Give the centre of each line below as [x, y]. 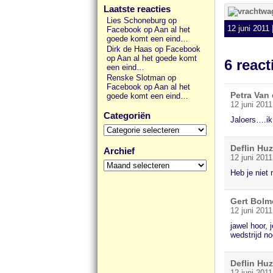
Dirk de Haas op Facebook [154, 49]
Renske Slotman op [141, 78]
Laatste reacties [137, 9]
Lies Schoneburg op [142, 20]
